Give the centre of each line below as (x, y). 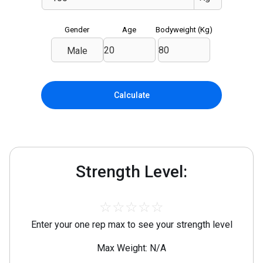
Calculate (131, 95)
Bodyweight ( (178, 30)
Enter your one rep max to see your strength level (131, 225)
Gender (77, 30)
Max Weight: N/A (131, 248)
